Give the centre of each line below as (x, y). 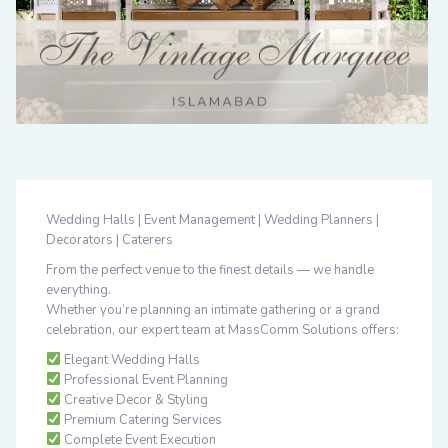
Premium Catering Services (141, 420)
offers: (378, 330)
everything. (78, 290)
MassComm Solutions (293, 330)
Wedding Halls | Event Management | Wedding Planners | (212, 220)
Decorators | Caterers (109, 240)
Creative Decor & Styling (134, 400)
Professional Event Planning (144, 380)
